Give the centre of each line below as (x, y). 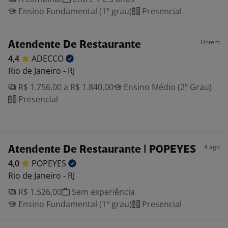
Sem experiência (102, 192)
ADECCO (49, 59)
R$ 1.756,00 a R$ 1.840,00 (65, 87)
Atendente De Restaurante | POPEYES (102, 150)
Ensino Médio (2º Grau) (167, 87)
